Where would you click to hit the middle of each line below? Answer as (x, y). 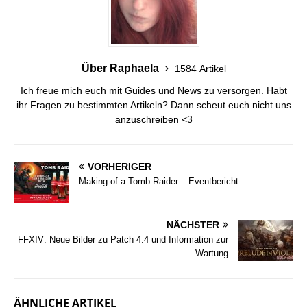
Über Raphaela (121, 68)
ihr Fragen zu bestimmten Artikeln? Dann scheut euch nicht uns (153, 105)
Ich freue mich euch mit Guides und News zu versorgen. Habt (153, 90)
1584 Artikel (200, 68)
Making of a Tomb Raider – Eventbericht (159, 181)
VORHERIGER (120, 166)
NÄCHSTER (193, 224)
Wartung (212, 253)
